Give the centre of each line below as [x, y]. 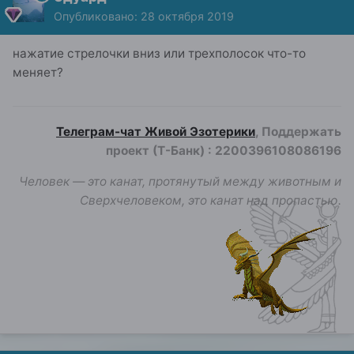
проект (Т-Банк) [157, 150]
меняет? [38, 72]
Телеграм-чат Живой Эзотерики [156, 131]
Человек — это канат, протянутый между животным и [180, 181]
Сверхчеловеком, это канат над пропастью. [211, 200]
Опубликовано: [97, 16]
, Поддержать [298, 131]
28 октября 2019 [187, 16]
